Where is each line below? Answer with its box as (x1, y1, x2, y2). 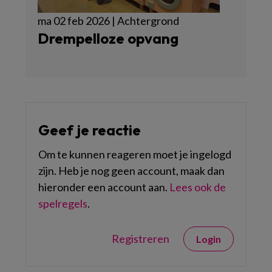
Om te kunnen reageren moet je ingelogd (38, 148, 231, 161)
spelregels (38, 197, 87, 210)
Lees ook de (169, 180, 226, 194)
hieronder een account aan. (38, 180, 169, 194)
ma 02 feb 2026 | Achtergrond (38, 14, 179, 27)
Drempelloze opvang (38, 29, 178, 47)
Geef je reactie (38, 121, 141, 139)
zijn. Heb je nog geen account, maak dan (38, 164, 225, 177)
